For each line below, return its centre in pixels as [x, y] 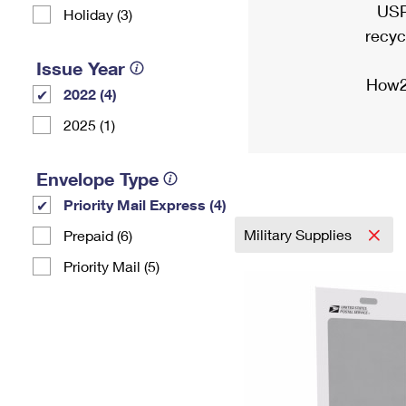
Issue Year [81, 68]
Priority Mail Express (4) [145, 204]
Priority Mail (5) [111, 266]
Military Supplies [300, 234]
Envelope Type [97, 179]
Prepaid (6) [98, 235]
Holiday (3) [98, 14]
